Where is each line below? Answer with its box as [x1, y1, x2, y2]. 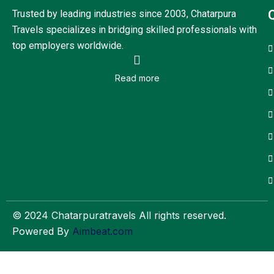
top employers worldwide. [12, 40, 126, 51]
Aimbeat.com [72, 225, 133, 237]
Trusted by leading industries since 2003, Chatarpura [12, 8, 236, 20]
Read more [114, 73, 160, 83]
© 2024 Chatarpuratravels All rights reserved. [12, 209, 226, 221]
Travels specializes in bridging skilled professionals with [12, 24, 257, 35]
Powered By [12, 225, 72, 237]
